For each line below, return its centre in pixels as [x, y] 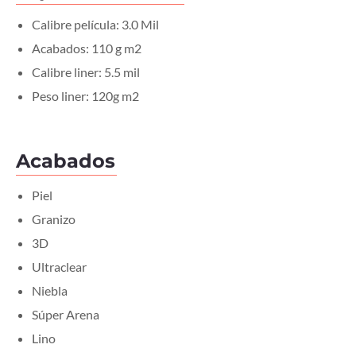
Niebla [50, 290]
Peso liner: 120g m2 [85, 95]
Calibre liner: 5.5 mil [86, 72]
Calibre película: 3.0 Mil [95, 24]
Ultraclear [59, 266]
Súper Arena [66, 314]
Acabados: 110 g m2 [87, 48]
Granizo [54, 219]
